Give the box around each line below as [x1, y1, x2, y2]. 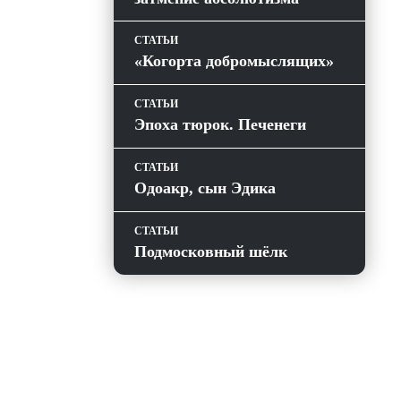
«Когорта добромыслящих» [134, 52, 334, 70]
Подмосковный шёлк [134, 243, 287, 260]
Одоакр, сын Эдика [134, 179, 276, 197]
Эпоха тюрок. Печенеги [134, 115, 306, 133]
